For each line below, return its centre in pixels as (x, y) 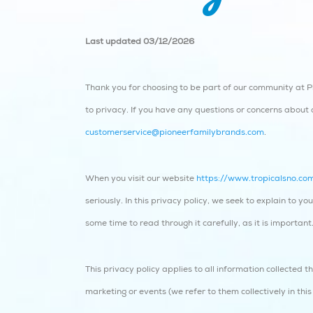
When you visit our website (141, 179)
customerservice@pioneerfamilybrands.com (175, 132)
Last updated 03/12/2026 (140, 42)
